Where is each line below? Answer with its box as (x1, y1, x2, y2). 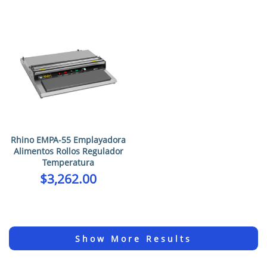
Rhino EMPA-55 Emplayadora (11, 134, 126, 146)
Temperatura (42, 157, 94, 169)
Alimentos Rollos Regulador (13, 145, 123, 157)
